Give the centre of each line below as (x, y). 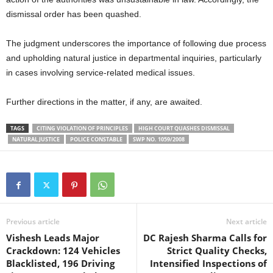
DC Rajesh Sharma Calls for (205, 238)
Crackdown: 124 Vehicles (63, 251)
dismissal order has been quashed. (74, 14)
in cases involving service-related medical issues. (101, 73)
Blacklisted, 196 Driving (60, 264)
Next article (246, 222)
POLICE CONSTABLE (96, 140)
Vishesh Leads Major (53, 238)
